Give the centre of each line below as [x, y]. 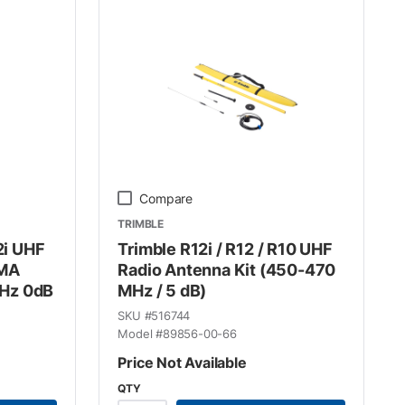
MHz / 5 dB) [162, 290]
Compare [166, 198]
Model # [141, 333]
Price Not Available [182, 362]
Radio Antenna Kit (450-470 [227, 269]
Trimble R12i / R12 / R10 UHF [225, 249]
